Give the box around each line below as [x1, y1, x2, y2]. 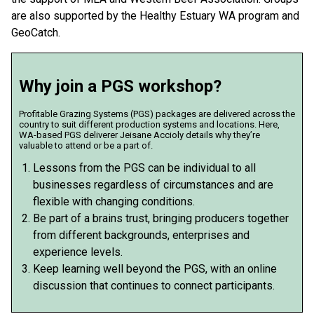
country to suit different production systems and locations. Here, [19, 119, 280, 130]
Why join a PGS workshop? [19, 76, 221, 97]
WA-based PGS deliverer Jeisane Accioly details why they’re [19, 130, 260, 141]
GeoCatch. [11, 26, 63, 40]
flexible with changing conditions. [33, 195, 198, 209]
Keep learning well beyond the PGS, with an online [33, 262, 277, 276]
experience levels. [33, 245, 123, 259]
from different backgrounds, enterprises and [33, 228, 250, 243]
